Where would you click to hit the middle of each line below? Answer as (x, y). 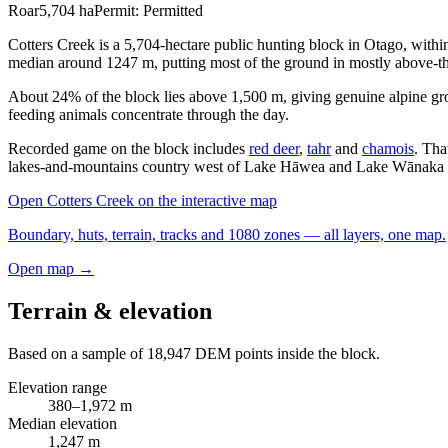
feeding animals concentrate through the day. (148, 114)
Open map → (51, 268)
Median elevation (62, 423)
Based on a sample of (77, 353)
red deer (274, 148)
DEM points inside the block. (285, 353)
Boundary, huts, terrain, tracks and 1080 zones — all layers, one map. (227, 234)
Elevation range (57, 387)
